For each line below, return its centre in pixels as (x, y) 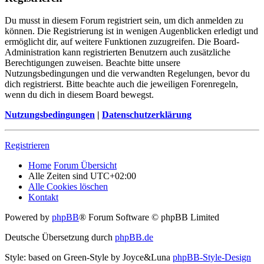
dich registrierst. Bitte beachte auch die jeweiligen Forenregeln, (121, 84)
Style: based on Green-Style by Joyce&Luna (89, 258)
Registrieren (27, 146)
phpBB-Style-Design (212, 258)
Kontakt (43, 197)
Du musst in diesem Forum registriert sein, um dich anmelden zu (124, 21)
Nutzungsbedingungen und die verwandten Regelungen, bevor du (127, 74)
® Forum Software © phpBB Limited (149, 217)
